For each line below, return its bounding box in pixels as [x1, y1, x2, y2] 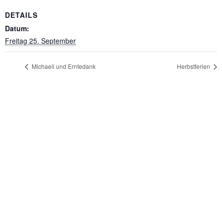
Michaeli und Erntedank [30, 62, 96, 71]
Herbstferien [177, 62, 212, 71]
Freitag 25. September [5, 35, 76, 46]
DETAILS [5, 9, 38, 20]
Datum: [5, 23, 29, 33]
